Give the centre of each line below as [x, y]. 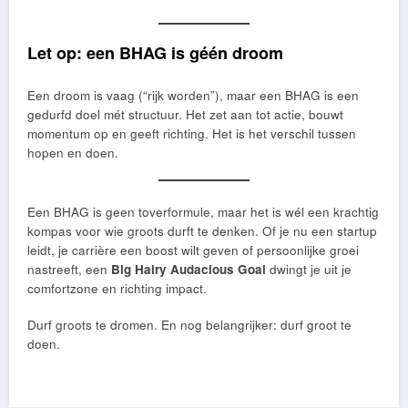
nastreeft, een [69, 269]
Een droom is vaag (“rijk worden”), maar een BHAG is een [193, 96]
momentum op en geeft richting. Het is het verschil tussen [192, 134]
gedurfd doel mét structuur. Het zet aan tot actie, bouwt [185, 115]
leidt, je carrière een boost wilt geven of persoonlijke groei [193, 250]
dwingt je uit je [309, 269]
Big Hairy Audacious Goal [189, 269]
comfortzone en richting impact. [117, 288]
